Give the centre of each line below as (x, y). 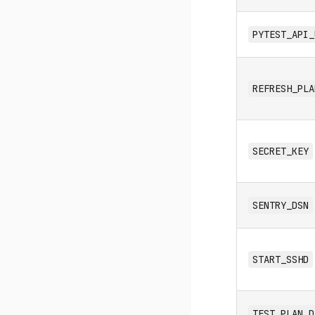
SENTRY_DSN (281, 205)
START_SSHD (281, 259)
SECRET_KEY (281, 151)
